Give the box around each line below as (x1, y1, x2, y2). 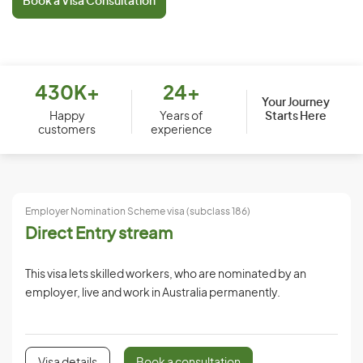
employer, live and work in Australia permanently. (25, 288, 280, 299)
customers (38, 125, 96, 136)
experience (150, 125, 212, 136)
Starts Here (265, 110, 327, 122)
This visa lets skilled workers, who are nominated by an (25, 269, 306, 280)
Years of (159, 111, 203, 122)
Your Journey (262, 96, 331, 109)
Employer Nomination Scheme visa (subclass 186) (25, 207, 250, 216)
